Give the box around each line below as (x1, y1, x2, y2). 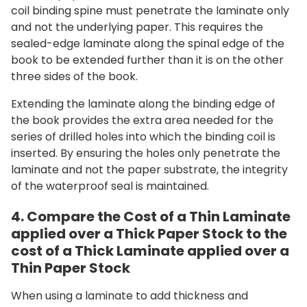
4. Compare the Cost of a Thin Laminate (11, 206, 291, 226)
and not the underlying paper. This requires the (11, 19, 263, 35)
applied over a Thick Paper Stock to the (11, 223, 287, 243)
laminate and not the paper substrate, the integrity (11, 161, 288, 177)
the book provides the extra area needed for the (11, 112, 273, 128)
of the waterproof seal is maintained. (11, 177, 209, 194)
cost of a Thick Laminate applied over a (11, 241, 289, 260)
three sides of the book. (11, 68, 138, 84)
